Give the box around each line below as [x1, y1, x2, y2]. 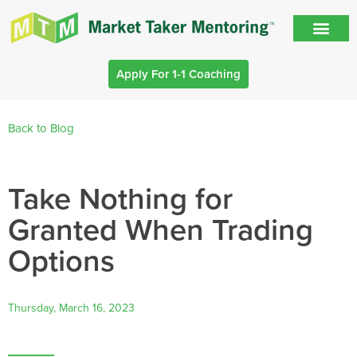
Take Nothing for [8, 176, 233, 221]
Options [8, 238, 115, 283]
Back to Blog [8, 120, 74, 137]
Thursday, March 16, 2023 [8, 300, 135, 316]
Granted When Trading [8, 207, 313, 252]
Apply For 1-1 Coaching [116, 65, 241, 83]
